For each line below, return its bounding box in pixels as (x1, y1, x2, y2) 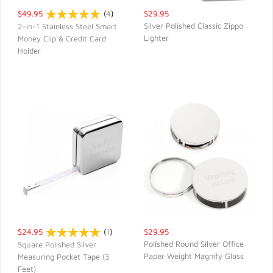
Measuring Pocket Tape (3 (18, 252, 110, 262)
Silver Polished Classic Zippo (144, 21, 243, 30)
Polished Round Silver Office (144, 239, 244, 249)
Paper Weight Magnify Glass (144, 251, 244, 261)
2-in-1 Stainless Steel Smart (18, 21, 117, 32)
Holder (18, 46, 41, 56)
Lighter (144, 33, 169, 43)
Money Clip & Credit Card (18, 34, 106, 44)
